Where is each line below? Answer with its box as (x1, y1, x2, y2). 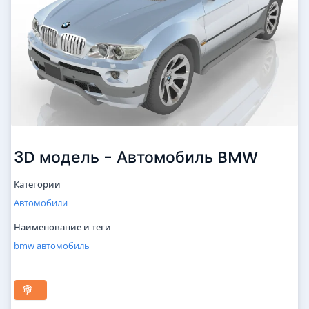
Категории (14, 178, 61, 191)
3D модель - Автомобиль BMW (14, 146, 258, 169)
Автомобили (14, 197, 68, 210)
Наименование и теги (14, 221, 111, 234)
